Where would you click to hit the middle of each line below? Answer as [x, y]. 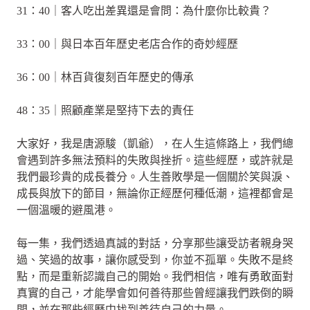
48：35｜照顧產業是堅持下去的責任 [105, 110]
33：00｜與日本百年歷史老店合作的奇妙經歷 [127, 44]
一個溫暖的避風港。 [66, 210]
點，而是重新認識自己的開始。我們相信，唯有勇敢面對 [155, 276]
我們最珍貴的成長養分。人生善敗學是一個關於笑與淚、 [155, 176]
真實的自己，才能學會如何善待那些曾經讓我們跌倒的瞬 [155, 293]
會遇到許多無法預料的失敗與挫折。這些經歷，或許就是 [155, 160]
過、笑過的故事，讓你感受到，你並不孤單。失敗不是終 [155, 259]
